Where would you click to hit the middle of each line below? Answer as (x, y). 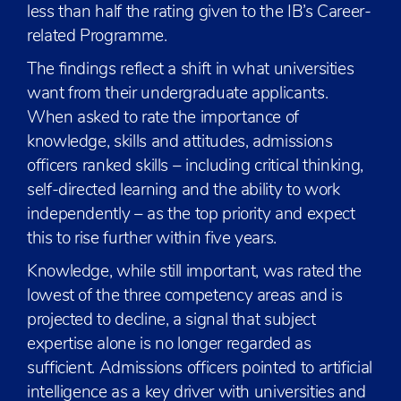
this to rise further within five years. (152, 239)
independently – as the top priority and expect (191, 215)
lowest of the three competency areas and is (185, 297)
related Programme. (97, 37)
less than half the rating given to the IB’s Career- (199, 13)
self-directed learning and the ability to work (183, 191)
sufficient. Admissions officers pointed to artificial (200, 369)
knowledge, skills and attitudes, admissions (180, 143)
